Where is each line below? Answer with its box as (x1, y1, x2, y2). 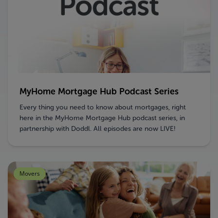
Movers (19, 169, 40, 178)
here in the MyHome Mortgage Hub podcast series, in (19, 114, 185, 122)
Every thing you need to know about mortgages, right (19, 103, 186, 111)
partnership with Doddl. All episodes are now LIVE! (93, 125, 176, 133)
